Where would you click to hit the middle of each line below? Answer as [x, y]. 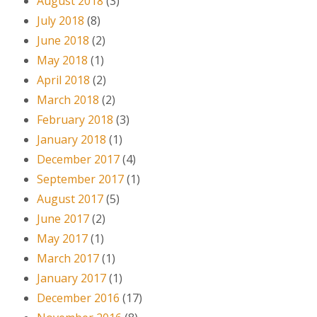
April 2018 [63, 80]
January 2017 [71, 278]
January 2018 [71, 139]
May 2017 [62, 238]
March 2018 [68, 99]
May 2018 [62, 60]
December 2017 [78, 159]
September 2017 [80, 179]
